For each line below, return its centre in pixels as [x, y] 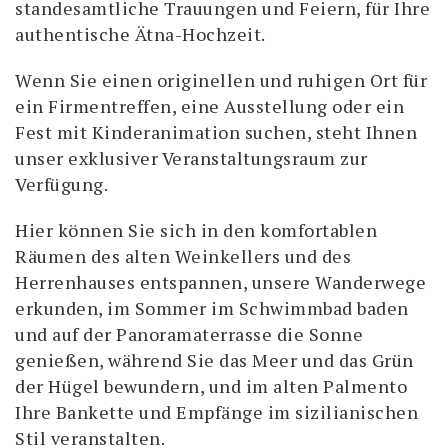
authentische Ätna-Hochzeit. [140, 34]
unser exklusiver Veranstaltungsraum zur [191, 158]
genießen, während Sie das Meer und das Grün [214, 360]
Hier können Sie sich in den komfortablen [196, 230]
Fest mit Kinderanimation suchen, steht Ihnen [216, 132]
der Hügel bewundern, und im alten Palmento [211, 386]
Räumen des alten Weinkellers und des [183, 256]
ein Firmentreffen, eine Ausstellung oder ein [209, 106]
